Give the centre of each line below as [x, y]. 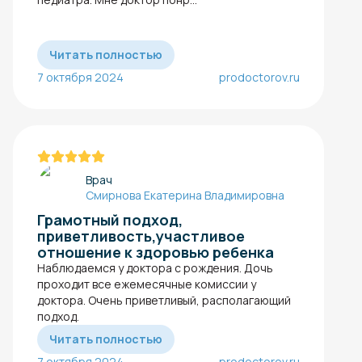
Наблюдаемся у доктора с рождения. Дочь [155, 267]
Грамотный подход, [110, 219]
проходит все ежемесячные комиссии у [147, 284]
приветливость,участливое [141, 236]
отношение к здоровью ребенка [156, 252]
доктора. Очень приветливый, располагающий [164, 300]
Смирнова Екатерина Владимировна [185, 195]
